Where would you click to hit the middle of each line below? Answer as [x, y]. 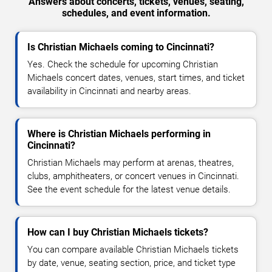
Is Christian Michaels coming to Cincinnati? [121, 47]
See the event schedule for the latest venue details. [129, 190]
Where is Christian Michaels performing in [119, 134]
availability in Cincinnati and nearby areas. [109, 91]
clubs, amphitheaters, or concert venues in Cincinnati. [133, 176]
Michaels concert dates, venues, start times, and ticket [136, 78]
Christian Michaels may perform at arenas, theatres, [131, 163]
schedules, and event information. [136, 13]
